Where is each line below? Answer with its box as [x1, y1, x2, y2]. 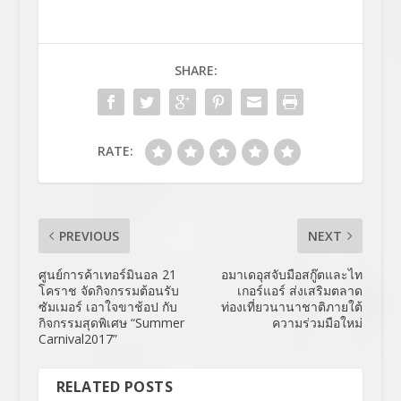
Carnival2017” [38, 329, 117, 347]
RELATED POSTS [55, 376, 174, 397]
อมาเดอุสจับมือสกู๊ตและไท [221, 265, 363, 283]
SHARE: [174, 61, 218, 79]
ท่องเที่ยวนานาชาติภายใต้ [221, 297, 363, 315]
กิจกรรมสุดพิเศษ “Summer [38, 313, 184, 331]
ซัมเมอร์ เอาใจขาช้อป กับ [38, 297, 177, 315]
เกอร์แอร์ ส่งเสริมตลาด [237, 281, 363, 299]
